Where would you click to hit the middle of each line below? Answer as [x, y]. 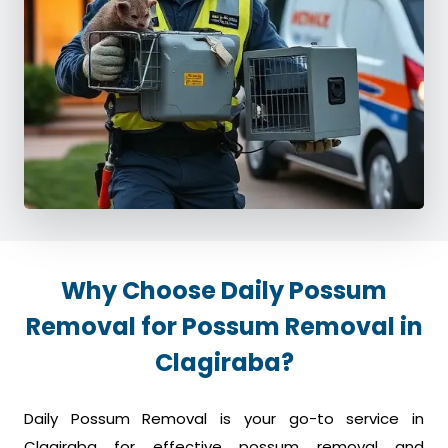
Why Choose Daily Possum [224, 291]
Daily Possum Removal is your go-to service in [224, 419]
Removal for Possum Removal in [224, 327]
